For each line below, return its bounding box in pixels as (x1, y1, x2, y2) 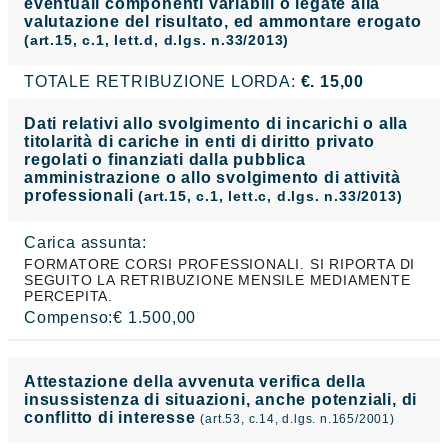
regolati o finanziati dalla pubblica (24, 150, 306, 168)
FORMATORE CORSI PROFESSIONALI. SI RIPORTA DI (24, 255, 416, 272)
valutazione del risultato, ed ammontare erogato (24, 12, 422, 30)
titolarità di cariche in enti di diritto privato (24, 132, 375, 150)
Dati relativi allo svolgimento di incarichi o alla (24, 114, 408, 132)
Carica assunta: (24, 233, 147, 251)
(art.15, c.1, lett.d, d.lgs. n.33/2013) (24, 31, 290, 48)
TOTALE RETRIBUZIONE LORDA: (24, 72, 301, 90)
